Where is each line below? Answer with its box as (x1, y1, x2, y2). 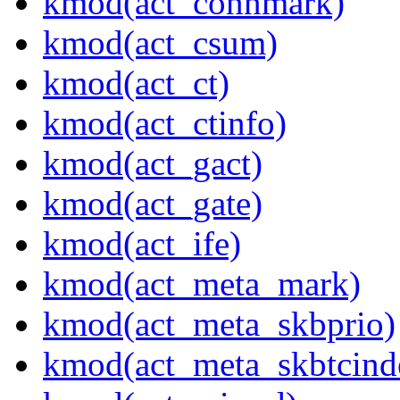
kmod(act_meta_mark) (43, 264, 361, 304)
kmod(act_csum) (43, 23, 278, 62)
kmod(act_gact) (43, 144, 262, 183)
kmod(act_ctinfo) (43, 104, 287, 143)
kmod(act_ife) (43, 224, 241, 263)
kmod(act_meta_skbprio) (43, 304, 396, 344)
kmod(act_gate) (43, 184, 262, 223)
